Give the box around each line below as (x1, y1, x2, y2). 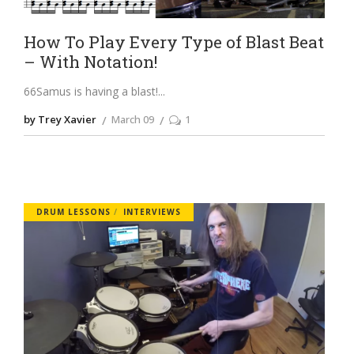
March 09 (111, 112, 154, 127)
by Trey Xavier (23, 112, 96, 127)
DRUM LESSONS (36, 206, 111, 218)
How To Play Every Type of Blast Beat (23, 31, 324, 54)
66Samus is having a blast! (23, 84, 158, 100)
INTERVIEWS (122, 206, 181, 218)
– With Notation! (23, 51, 157, 73)
